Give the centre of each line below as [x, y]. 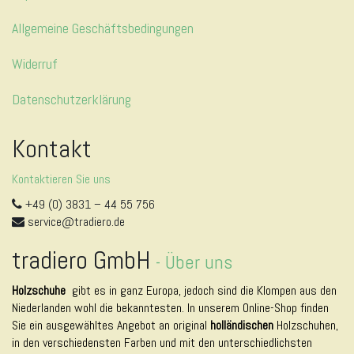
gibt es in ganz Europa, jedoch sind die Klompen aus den [204, 290]
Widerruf [35, 64]
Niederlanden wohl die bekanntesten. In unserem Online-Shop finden [170, 308]
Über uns [199, 262]
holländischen [243, 325]
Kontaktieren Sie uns [61, 179]
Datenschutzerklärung [72, 99]
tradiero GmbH [81, 260]
